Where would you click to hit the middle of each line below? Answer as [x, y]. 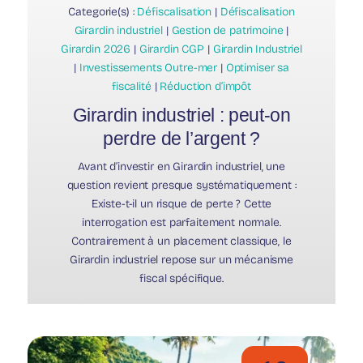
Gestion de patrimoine [227, 31]
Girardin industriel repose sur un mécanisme [181, 260]
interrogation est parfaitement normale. [181, 223]
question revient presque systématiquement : [181, 186]
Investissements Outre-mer [148, 68]
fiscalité [132, 87]
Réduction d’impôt [205, 87]
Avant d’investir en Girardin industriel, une [181, 167]
